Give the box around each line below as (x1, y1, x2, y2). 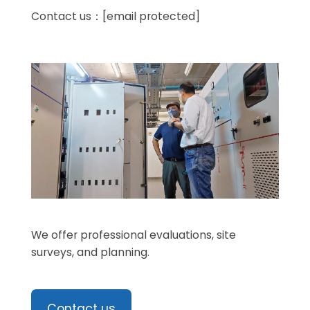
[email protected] (102, 8, 200, 24)
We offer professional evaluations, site (30, 228, 236, 243)
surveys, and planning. (30, 245, 149, 260)
